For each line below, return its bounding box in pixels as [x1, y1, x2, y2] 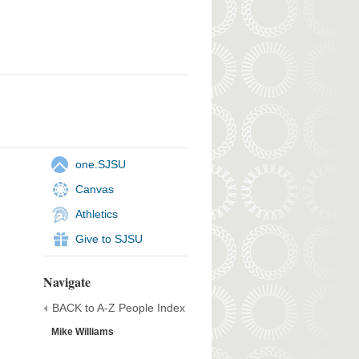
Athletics [75, 207, 118, 220]
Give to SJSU [75, 232, 143, 245]
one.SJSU [75, 157, 126, 171]
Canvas [75, 182, 114, 196]
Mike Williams [50, 325, 114, 337]
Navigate [42, 272, 91, 291]
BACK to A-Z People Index [51, 301, 185, 314]
